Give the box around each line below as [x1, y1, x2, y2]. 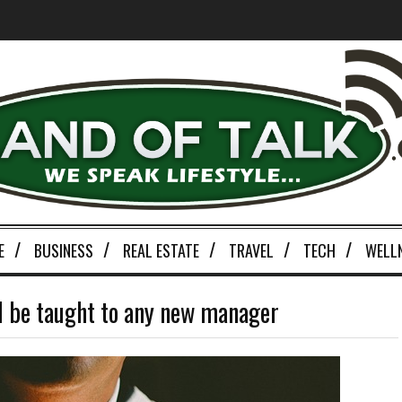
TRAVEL [228, 239, 274, 263]
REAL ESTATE [122, 239, 199, 263]
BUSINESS [33, 239, 93, 263]
